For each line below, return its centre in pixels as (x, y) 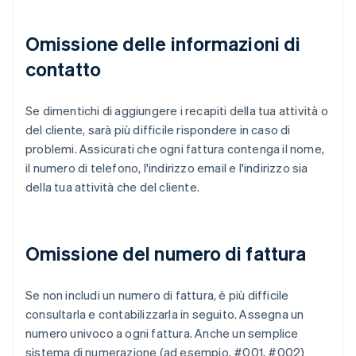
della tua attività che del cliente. (112, 187)
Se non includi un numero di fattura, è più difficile (157, 295)
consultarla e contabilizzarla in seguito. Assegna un (165, 314)
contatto (63, 69)
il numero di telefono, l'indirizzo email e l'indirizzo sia (167, 168)
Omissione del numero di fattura (166, 253)
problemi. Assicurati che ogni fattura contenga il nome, (175, 149)
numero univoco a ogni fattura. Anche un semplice (162, 333)
